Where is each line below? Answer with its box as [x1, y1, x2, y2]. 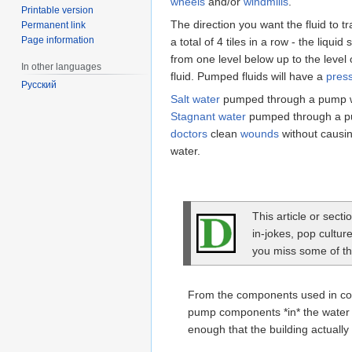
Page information [21, 34, 95, 46]
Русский [21, 79, 57, 91]
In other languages [21, 60, 102, 72]
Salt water [170, 92, 220, 105]
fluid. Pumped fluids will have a [170, 69, 326, 82]
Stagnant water [170, 109, 246, 123]
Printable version [21, 4, 94, 16]
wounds [240, 126, 279, 140]
